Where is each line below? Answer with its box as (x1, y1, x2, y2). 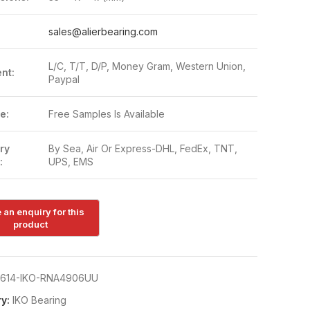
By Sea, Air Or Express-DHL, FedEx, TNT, (48, 143, 237, 154)
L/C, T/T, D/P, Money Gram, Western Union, (48, 60, 246, 72)
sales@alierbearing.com (48, 26, 158, 37)
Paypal (48, 73, 80, 85)
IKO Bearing (12, 294, 66, 307)
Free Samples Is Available (48, 108, 165, 120)
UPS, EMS (48, 156, 93, 167)
